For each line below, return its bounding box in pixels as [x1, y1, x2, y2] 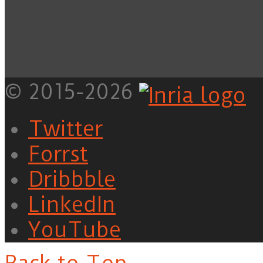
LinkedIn [28, 191, 116, 217]
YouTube [28, 217, 121, 242]
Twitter [28, 116, 103, 141]
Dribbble [28, 166, 116, 192]
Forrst [28, 141, 88, 167]
